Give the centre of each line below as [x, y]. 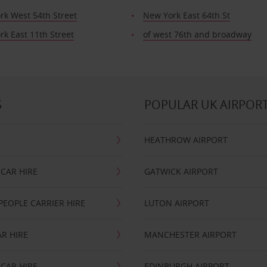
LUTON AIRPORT [177, 203]
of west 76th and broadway [198, 34]
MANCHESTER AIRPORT [191, 235]
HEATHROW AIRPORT [186, 140]
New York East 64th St [187, 15]
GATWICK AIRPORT [181, 171]
